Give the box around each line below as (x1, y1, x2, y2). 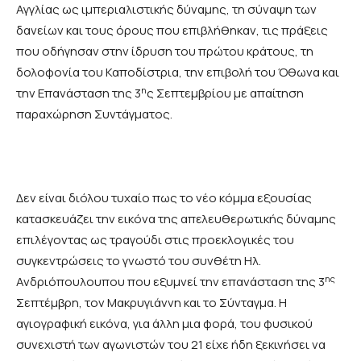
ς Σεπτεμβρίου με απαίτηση (147, 85, 304, 102)
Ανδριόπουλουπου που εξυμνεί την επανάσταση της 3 (16, 273, 325, 291)
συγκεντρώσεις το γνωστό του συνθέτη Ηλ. (16, 252, 261, 270)
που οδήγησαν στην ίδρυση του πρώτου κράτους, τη (16, 43, 313, 60)
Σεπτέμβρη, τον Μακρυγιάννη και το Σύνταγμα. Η (16, 294, 287, 312)
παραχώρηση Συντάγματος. (16, 106, 172, 123)
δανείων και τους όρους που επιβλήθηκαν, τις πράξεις (16, 22, 328, 39)
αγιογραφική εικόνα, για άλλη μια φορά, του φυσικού (16, 315, 313, 333)
